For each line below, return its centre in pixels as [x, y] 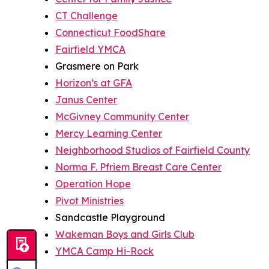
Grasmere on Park [97, 66]
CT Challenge [86, 15]
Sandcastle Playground [110, 217]
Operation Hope [93, 183]
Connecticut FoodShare [110, 32]
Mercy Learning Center [109, 133]
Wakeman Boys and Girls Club [125, 234]
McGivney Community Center [122, 116]
